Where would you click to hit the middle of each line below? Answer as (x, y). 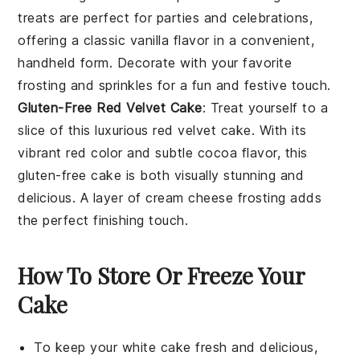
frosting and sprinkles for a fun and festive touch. (174, 85)
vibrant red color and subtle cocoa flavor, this (163, 152)
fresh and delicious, (254, 347)
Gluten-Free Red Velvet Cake (110, 107)
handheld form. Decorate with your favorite (155, 62)
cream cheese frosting (216, 197)
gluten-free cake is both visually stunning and (161, 175)
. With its (279, 130)
